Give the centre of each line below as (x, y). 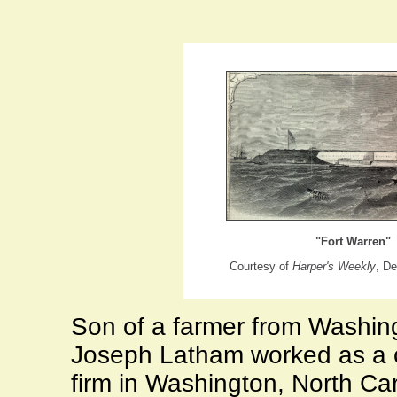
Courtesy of (261, 267)
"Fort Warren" (353, 242)
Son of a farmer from (190, 327)
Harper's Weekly (334, 267)
